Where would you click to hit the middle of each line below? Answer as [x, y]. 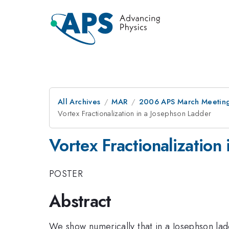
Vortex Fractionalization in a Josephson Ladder [135, 113]
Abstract [80, 201]
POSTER [66, 174]
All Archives [79, 102]
